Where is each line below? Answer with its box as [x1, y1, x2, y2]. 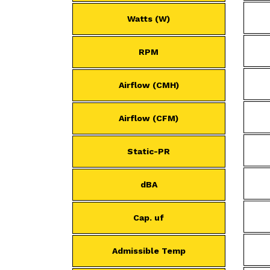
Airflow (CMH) [118, 80, 179, 90]
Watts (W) [127, 14, 171, 24]
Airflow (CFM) [119, 113, 179, 123]
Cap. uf [133, 213, 165, 222]
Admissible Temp [111, 246, 186, 256]
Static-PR [127, 146, 171, 156]
